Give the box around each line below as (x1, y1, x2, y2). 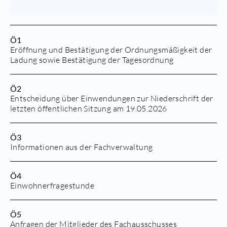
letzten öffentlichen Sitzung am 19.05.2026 (10, 103, 167, 113)
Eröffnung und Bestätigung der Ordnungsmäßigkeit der (10, 44, 212, 55)
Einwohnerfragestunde (10, 180, 94, 191)
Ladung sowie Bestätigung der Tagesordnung (10, 54, 174, 65)
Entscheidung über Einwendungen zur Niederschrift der (10, 93, 213, 103)
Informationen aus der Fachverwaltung (10, 141, 153, 152)
